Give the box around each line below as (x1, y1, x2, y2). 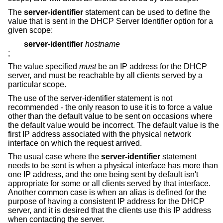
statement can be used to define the (83, 7, 210, 16)
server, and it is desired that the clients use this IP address (8, 206, 211, 215)
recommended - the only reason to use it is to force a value (8, 103, 213, 111)
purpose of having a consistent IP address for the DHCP (8, 197, 205, 206)
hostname (85, 39, 120, 48)
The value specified (8, 62, 79, 71)
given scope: (8, 25, 53, 34)
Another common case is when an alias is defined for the (8, 188, 207, 197)
